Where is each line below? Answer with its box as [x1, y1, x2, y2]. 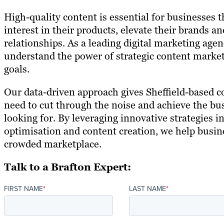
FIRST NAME [4, 183, 43, 194]
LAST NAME [129, 183, 166, 194]
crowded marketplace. [4, 137, 101, 151]
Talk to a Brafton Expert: [4, 160, 131, 174]
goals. [4, 62, 29, 76]
